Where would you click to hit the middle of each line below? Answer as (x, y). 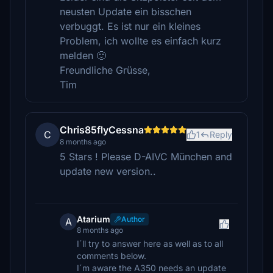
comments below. (112, 256)
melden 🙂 (83, 55)
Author (133, 219)
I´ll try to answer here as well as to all (150, 243)
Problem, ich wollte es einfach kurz (140, 41)
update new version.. (108, 171)
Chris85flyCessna (102, 130)
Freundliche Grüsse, (105, 70)
